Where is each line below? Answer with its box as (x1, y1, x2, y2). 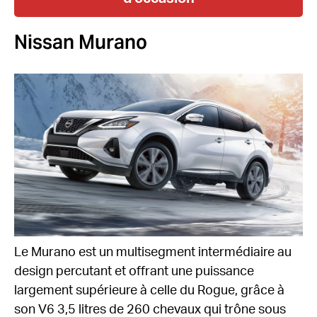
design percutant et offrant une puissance (14, 265, 254, 278)
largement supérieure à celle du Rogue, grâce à (14, 284, 284, 297)
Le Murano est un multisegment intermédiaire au (14, 246, 292, 259)
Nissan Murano (14, 29, 147, 54)
